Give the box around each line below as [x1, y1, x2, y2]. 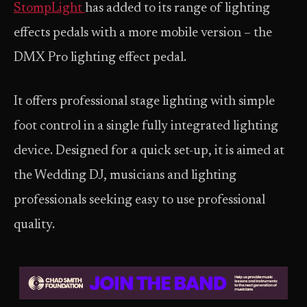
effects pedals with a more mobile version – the [14, 27, 272, 40]
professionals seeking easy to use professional [14, 194, 265, 207]
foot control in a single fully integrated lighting [14, 120, 278, 133]
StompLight [14, 2, 85, 15]
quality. [14, 219, 55, 232]
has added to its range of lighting [85, 2, 270, 15]
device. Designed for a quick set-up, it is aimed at [14, 145, 284, 158]
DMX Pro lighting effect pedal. [14, 51, 189, 64]
